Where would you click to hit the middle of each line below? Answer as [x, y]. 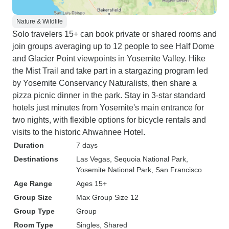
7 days [87, 145]
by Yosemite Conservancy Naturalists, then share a [105, 83]
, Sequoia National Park [148, 159]
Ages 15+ [91, 184]
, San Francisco [177, 170]
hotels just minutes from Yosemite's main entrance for [108, 108]
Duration [29, 145]
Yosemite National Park [114, 170]
